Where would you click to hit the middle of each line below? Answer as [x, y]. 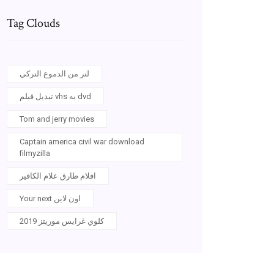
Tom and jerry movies [57, 119]
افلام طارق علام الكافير [58, 176]
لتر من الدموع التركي [54, 74]
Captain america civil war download [82, 142]
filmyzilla [35, 153]
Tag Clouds [33, 23]
